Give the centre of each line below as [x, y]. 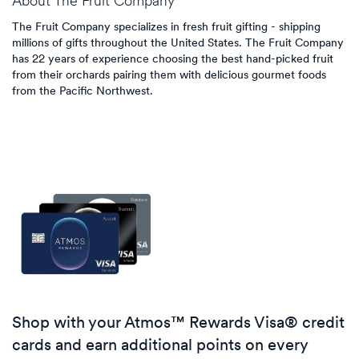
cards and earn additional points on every [160, 346]
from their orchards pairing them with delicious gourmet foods [169, 76]
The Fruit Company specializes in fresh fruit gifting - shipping [166, 28]
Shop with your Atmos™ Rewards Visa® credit [178, 323]
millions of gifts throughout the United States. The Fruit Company [178, 44]
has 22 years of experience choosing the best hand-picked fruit [173, 60]
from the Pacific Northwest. [83, 92]
